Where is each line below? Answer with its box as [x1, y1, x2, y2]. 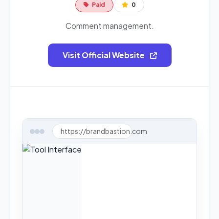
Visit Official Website [62, 50, 146, 60]
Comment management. [65, 21, 154, 31]
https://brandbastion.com [61, 127, 147, 135]
